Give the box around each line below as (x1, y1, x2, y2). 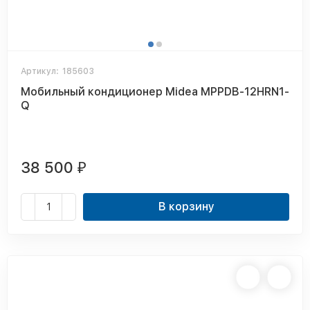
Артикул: (21, 66, 59, 76)
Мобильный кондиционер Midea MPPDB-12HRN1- (21, 85, 289, 98)
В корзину (158, 200, 215, 213)
